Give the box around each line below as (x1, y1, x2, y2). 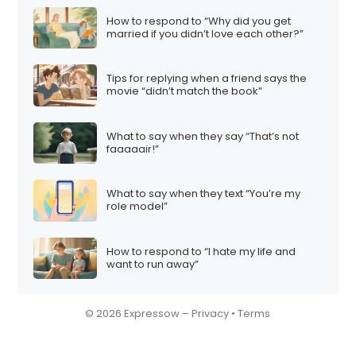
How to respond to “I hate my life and (106, 243, 296, 259)
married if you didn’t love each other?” (106, 25, 304, 41)
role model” (106, 199, 168, 215)
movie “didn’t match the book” (106, 83, 263, 99)
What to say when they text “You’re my (106, 186, 301, 202)
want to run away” (106, 256, 199, 272)
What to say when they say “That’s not (106, 128, 300, 144)
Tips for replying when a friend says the (106, 71, 308, 87)
